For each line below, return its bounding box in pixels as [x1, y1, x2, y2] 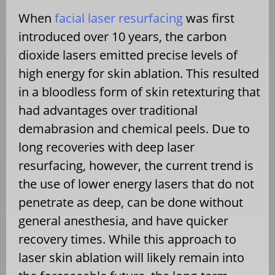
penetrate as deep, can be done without [18, 193, 243, 211]
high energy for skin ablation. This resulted [18, 64, 259, 82]
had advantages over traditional [18, 101, 198, 118]
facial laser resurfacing [55, 9, 183, 26]
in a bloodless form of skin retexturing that [18, 83, 260, 100]
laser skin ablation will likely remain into [18, 249, 244, 266]
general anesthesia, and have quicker [18, 212, 228, 229]
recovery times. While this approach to [18, 230, 236, 247]
